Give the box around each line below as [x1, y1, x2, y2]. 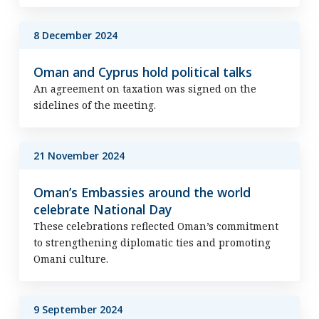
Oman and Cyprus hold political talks [33, 63, 252, 80]
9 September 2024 [33, 303, 122, 316]
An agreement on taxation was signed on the [33, 82, 256, 95]
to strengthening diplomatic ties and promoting [33, 236, 271, 249]
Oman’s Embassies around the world [33, 184, 251, 201]
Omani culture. [33, 252, 108, 266]
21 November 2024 [33, 149, 125, 162]
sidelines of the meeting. [33, 98, 156, 112]
